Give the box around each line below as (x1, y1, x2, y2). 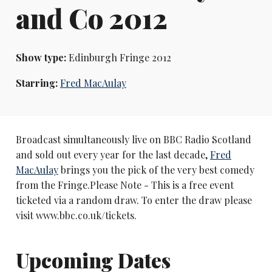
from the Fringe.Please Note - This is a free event (15, 178, 234, 191)
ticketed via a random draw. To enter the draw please (15, 193, 252, 206)
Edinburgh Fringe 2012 (66, 51, 171, 64)
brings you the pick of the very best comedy (58, 163, 254, 176)
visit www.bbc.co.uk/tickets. (15, 208, 137, 222)
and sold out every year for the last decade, (15, 148, 210, 161)
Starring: (15, 76, 60, 89)
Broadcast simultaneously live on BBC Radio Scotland (15, 132, 251, 146)
